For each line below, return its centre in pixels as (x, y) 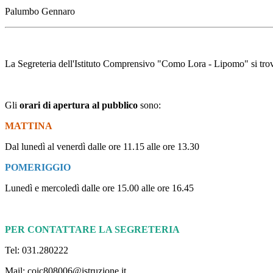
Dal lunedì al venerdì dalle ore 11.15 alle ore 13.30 (102, 147)
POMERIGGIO (38, 168)
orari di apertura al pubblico (79, 105)
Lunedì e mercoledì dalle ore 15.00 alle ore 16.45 (99, 188)
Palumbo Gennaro (40, 12)
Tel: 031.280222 (37, 250)
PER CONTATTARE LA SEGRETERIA (92, 230)
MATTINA (29, 126)
